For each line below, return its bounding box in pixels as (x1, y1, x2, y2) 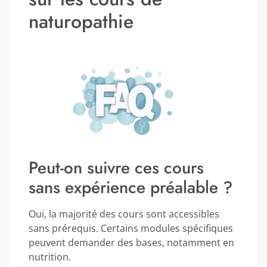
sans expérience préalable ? (29, 175, 232, 200)
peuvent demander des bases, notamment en (29, 236, 234, 250)
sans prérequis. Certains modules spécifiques (29, 222, 233, 235)
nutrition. (29, 250, 71, 264)
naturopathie (29, 8, 133, 36)
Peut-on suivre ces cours (29, 156, 204, 181)
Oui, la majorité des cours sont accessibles (29, 207, 219, 221)
